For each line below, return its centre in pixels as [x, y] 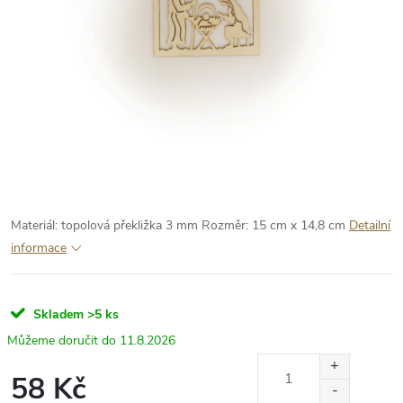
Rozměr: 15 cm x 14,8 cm [273, 225]
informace [39, 248]
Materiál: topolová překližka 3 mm [104, 225]
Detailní [370, 225]
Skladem [57, 314]
